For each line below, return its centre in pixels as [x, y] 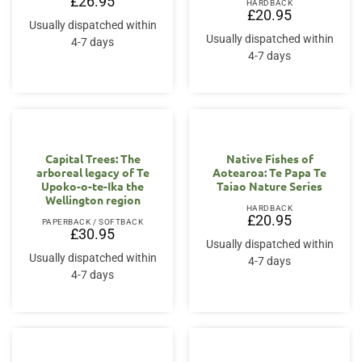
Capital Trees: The [93, 159]
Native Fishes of [269, 159]
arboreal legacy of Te [93, 173]
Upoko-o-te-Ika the [93, 186]
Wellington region [93, 200]
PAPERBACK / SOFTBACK [93, 222]
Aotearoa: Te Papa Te [269, 173]
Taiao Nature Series [269, 186]
